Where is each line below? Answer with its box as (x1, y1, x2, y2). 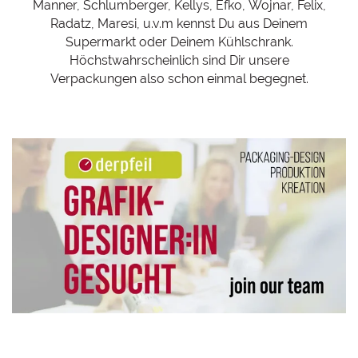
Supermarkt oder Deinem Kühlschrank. (65, 34, 293, 50)
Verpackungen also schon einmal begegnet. (50, 71, 308, 86)
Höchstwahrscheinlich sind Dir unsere (69, 53, 289, 68)
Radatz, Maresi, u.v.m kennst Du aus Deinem (50, 16, 308, 31)
